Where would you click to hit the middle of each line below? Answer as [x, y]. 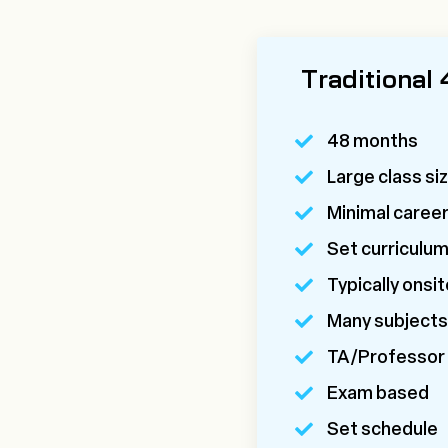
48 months [372, 141]
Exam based [378, 393]
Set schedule [382, 429]
